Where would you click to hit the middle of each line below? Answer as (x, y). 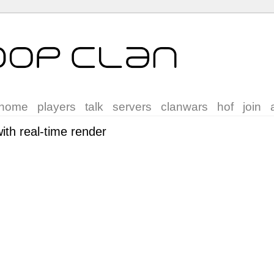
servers (132, 107)
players (57, 107)
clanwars (184, 107)
